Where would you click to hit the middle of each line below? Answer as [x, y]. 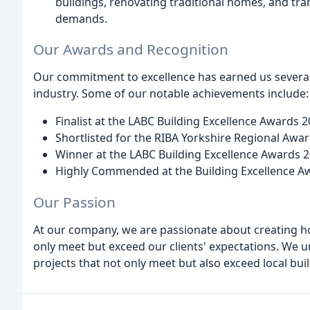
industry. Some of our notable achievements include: [171, 94]
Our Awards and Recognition [131, 49]
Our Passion [74, 202]
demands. [81, 18]
